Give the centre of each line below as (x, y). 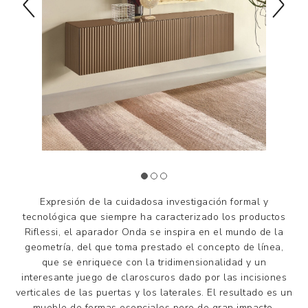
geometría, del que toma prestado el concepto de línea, (154, 247)
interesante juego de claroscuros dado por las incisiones (154, 277)
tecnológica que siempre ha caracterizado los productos (154, 217)
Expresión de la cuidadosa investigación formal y (154, 201)
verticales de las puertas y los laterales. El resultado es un (154, 292)
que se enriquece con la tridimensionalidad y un (154, 262)
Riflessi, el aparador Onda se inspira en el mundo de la (154, 232)
